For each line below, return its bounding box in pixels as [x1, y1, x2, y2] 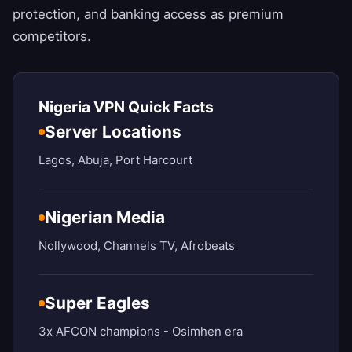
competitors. [13, 28, 91, 45]
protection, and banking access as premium [13, 6, 284, 23]
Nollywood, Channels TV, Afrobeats [38, 238, 235, 254]
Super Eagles [45, 293, 150, 313]
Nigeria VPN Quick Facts [38, 97, 214, 117]
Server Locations [45, 122, 181, 142]
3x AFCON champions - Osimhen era [38, 324, 243, 339]
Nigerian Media [45, 207, 165, 228]
